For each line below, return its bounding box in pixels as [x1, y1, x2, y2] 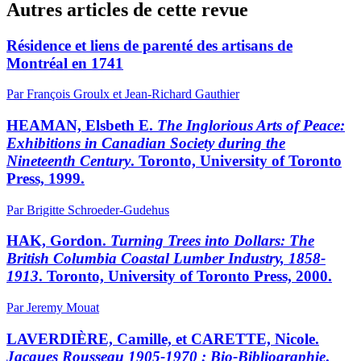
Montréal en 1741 [6, 54, 123, 72]
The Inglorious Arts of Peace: [157, 116, 345, 134]
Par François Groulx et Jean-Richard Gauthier [6, 87, 239, 102]
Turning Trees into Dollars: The [110, 232, 314, 250]
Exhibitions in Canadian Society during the [6, 134, 285, 151]
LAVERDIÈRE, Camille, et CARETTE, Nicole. [6, 330, 319, 347]
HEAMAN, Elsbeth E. [6, 116, 157, 134]
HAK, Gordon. [6, 232, 110, 250]
